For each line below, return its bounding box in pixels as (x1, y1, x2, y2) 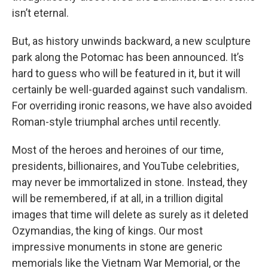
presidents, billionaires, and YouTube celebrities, (12, 160, 239, 173)
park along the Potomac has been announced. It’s (12, 51, 244, 64)
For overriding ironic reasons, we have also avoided (12, 99, 252, 112)
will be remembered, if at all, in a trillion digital (12, 192, 223, 205)
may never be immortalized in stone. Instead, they (12, 176, 248, 189)
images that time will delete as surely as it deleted (12, 208, 248, 221)
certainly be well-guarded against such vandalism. (12, 83, 248, 96)
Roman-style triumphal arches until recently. (12, 115, 221, 129)
